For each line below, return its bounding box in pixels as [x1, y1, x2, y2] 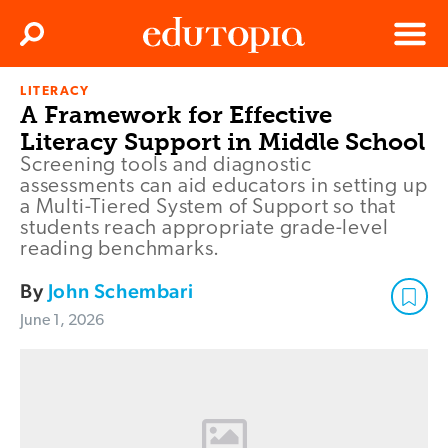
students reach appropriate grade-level [20, 218, 389, 240]
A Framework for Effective [20, 100, 332, 130]
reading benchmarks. [20, 239, 221, 261]
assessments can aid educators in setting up [20, 176, 428, 198]
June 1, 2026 [20, 313, 104, 330]
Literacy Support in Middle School [20, 127, 425, 157]
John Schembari [47, 279, 194, 304]
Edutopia [143, 92, 199, 108]
